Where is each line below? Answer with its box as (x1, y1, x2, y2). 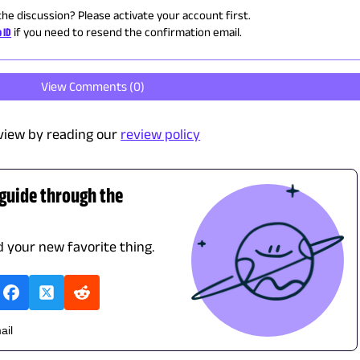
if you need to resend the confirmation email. (14, 25, 243, 39)
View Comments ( (40, 80, 133, 94)
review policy (121, 126, 201, 143)
